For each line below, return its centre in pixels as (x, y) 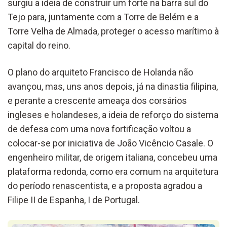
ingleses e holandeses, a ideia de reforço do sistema (113, 115)
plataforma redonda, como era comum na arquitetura (113, 171)
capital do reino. (39, 45)
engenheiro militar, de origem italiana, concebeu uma (112, 157)
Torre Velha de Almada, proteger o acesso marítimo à (113, 31)
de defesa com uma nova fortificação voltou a (99, 129)
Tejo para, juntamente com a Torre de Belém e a (103, 17)
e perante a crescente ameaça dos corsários (97, 100)
